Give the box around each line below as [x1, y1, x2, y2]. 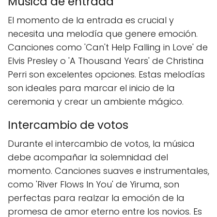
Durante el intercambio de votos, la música [8, 138, 195, 150]
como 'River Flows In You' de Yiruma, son [8, 178, 179, 190]
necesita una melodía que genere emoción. [8, 28, 198, 40]
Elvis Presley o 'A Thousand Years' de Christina [8, 55, 204, 67]
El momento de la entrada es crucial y [8, 14, 174, 26]
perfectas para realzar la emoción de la [8, 192, 185, 204]
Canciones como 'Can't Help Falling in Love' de [8, 41, 208, 53]
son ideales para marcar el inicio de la [8, 82, 175, 94]
